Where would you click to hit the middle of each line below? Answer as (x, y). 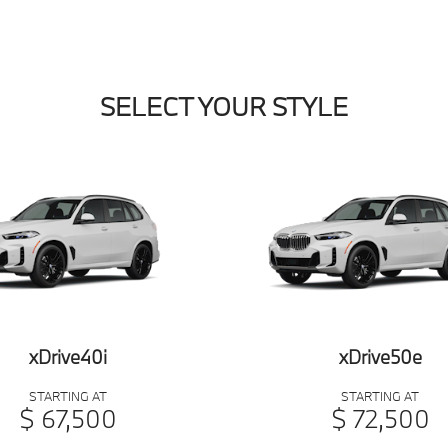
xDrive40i (68, 356)
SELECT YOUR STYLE (224, 107)
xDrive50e (380, 356)
